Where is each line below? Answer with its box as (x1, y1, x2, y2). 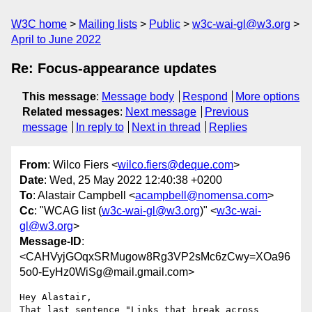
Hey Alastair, (19, 292, 92, 303)
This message (22, 91, 96, 102)
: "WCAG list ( (34, 205, 102, 217)
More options (235, 91, 300, 102)
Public (149, 18, 180, 30)
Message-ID (19, 235, 81, 248)
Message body (102, 91, 174, 102)
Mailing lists (79, 18, 137, 30)
